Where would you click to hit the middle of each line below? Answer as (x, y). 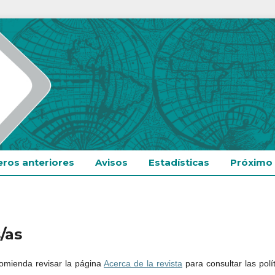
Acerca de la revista (143, 263)
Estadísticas (179, 162)
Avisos (111, 162)
